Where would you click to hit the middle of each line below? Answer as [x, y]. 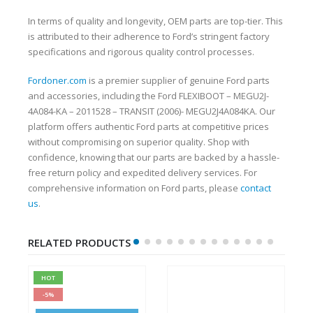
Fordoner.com [57, 80]
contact [256, 188]
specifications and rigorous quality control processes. [141, 52]
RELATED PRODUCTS [79, 243]
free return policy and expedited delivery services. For [143, 172]
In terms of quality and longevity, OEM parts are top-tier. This [155, 21]
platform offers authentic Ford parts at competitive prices [148, 126]
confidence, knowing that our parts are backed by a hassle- [154, 157]
